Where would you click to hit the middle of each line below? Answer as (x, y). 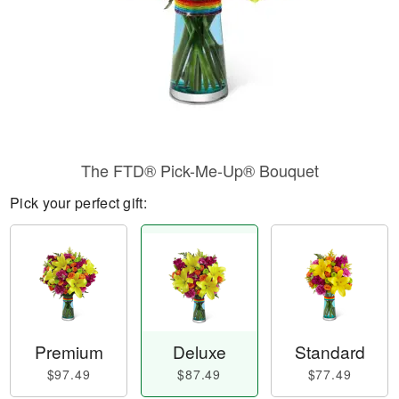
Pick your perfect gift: (78, 203)
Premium (69, 352)
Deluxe (199, 352)
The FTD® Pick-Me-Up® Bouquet (199, 170)
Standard (330, 352)
